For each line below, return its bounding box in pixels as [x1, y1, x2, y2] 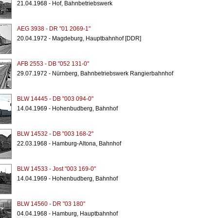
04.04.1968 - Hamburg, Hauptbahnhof [17, 210, 118, 217]
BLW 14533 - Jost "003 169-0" [17, 165, 96, 172]
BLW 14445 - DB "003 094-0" [17, 95, 93, 102]
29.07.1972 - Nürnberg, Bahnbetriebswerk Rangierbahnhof [17, 70, 173, 77]
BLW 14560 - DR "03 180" [17, 200, 85, 207]
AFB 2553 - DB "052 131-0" [17, 60, 89, 67]
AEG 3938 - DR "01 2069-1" [17, 25, 91, 32]
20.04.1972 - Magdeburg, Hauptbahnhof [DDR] [17, 35, 141, 42]
